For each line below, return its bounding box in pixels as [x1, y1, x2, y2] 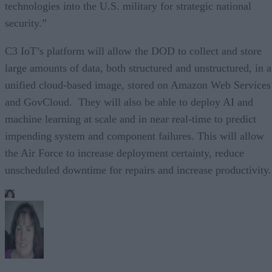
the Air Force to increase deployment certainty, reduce [5, 146, 244, 159]
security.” [5, 16, 47, 29]
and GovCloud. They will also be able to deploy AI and [5, 95, 253, 108]
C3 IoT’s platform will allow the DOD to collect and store [5, 44, 262, 57]
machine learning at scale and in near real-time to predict [5, 112, 256, 125]
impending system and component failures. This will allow [5, 129, 264, 142]
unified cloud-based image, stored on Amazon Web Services [5, 78, 271, 91]
